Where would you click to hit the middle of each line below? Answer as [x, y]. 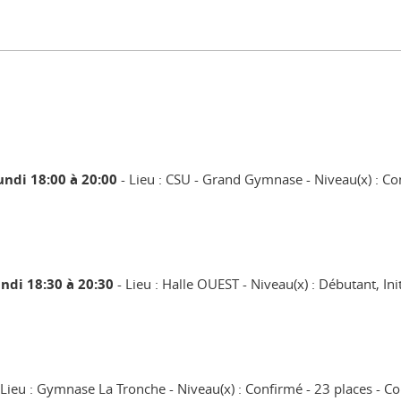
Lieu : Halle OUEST [182, 283]
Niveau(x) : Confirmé [240, 388]
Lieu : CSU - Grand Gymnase [216, 179]
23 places [343, 388]
